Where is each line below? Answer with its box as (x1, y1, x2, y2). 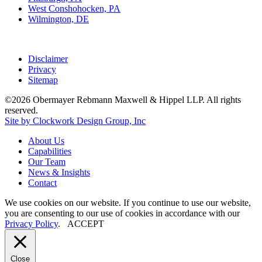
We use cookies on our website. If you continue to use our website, (5, 198, 251, 208)
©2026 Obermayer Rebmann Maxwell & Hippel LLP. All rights (5, 95, 241, 105)
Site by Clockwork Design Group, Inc (5, 116, 146, 126)
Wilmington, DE (28, 14, 89, 25)
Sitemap (28, 75, 58, 85)
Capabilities (28, 146, 71, 157)
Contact (28, 178, 57, 188)
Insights (61, 167, 90, 178)
